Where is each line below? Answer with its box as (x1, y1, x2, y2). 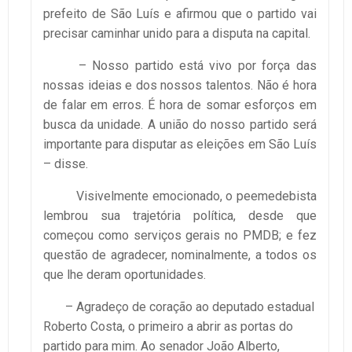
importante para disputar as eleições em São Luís (43, 136, 317, 152)
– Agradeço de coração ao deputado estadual (43, 299, 314, 314)
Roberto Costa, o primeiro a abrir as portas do (43, 318, 293, 334)
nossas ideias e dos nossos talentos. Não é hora (43, 77, 317, 93)
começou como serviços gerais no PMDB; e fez (43, 227, 317, 243)
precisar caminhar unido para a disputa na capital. (43, 25, 310, 41)
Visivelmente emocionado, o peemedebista (43, 188, 317, 203)
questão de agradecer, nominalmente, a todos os (43, 247, 317, 262)
